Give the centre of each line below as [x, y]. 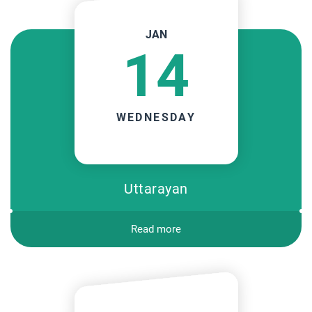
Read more [156, 229]
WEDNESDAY [156, 117]
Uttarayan [156, 189]
